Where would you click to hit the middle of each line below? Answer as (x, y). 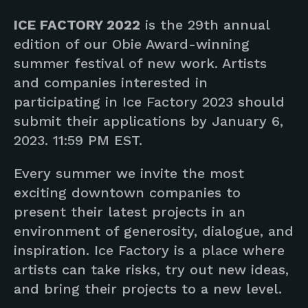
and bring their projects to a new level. (148, 288)
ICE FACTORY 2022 (77, 24)
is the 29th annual (205, 24)
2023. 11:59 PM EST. (78, 140)
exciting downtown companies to (127, 192)
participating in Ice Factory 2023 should (149, 101)
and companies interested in (111, 82)
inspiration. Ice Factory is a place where (149, 250)
